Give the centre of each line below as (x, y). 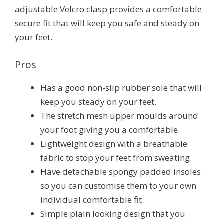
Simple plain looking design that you (113, 214)
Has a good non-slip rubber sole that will (121, 88)
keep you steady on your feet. (98, 102)
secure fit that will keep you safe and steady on (107, 23)
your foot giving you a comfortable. (110, 130)
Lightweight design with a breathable (114, 144)
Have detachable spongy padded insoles (121, 172)
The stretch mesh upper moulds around (119, 116)
